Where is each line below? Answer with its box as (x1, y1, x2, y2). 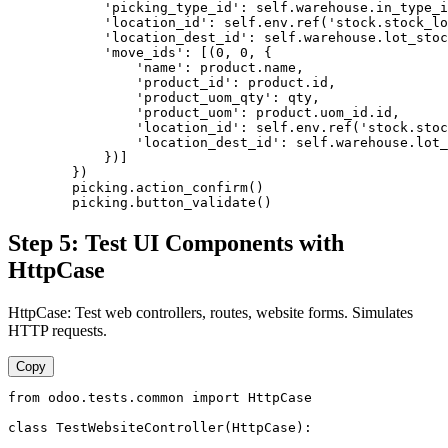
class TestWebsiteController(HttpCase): (8, 420, 312, 435)
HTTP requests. (8, 322, 107, 339)
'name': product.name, (8, 60, 304, 76)
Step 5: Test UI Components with (8, 230, 344, 257)
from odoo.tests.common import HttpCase (8, 390, 312, 405)
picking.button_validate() (8, 195, 272, 211)
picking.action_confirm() (8, 180, 264, 196)
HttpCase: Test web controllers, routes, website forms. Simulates (8, 304, 413, 321)
